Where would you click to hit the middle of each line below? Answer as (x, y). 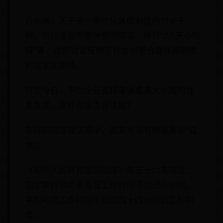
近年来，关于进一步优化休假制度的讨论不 (105, 21)
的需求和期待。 (55, 65)
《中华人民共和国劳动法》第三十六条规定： (110, 170)
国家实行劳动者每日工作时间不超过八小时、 (110, 185)
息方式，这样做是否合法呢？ (80, 105)
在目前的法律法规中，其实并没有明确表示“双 (111, 130)
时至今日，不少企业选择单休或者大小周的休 (110, 90)
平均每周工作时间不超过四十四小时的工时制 (110, 200)
